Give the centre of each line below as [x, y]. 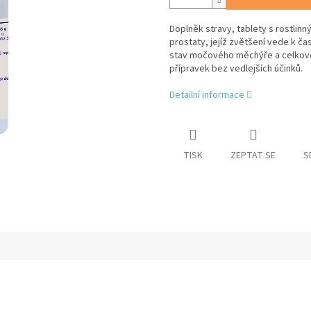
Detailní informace [207, 95]
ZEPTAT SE [253, 156]
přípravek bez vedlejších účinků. [236, 69]
